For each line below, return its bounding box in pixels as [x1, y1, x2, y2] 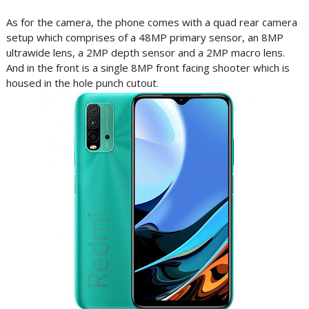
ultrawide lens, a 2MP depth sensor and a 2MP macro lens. [6, 46, 285, 59]
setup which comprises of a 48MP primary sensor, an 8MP [6, 30, 283, 44]
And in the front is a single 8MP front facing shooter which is [6, 61, 290, 74]
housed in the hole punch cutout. [6, 76, 159, 90]
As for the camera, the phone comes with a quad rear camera [6, 15, 297, 29]
